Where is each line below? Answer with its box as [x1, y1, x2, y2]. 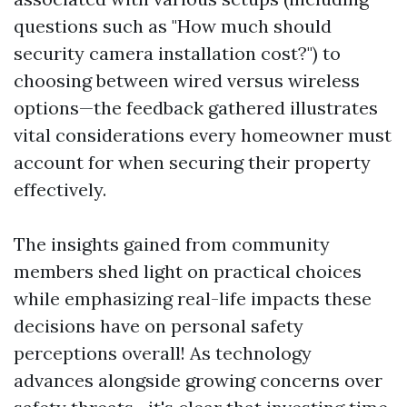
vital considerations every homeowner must [14, 124, 392, 146]
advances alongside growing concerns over [14, 369, 382, 392]
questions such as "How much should [14, 15, 332, 37]
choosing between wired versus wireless [14, 69, 360, 92]
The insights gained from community [14, 233, 330, 255]
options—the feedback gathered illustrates [14, 96, 378, 119]
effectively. [14, 178, 106, 201]
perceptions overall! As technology [14, 342, 312, 364]
